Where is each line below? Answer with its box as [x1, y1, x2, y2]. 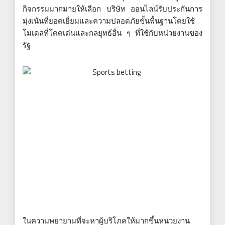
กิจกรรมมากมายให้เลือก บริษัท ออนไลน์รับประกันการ [23, 3, 202, 15]
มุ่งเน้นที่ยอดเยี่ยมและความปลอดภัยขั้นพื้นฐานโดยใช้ [23, 15, 195, 27]
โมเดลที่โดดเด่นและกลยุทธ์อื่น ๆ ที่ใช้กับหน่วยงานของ [23, 27, 202, 39]
